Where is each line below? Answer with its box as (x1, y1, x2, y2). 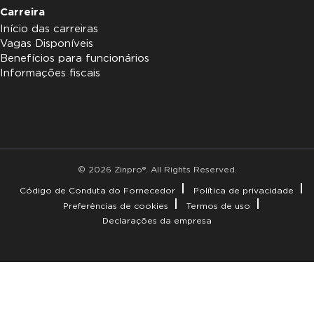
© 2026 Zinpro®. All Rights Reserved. (77, 164, 237, 175)
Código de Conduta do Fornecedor (19, 185, 175, 196)
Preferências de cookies (62, 200, 168, 211)
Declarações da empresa (102, 215, 212, 226)
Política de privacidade (193, 185, 294, 196)
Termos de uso (186, 200, 250, 211)
